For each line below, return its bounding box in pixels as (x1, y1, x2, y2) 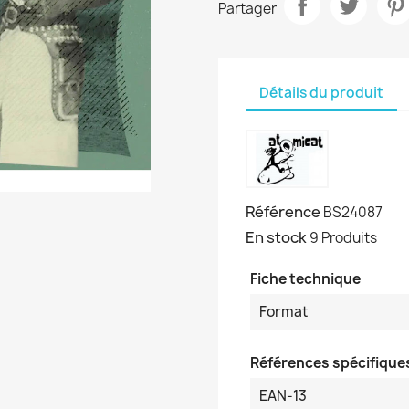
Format (259, 302, 308, 321)
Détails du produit (259, 82, 383, 102)
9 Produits (309, 228, 377, 247)
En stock (246, 227, 307, 247)
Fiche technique (250, 269, 361, 288)
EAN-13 (259, 386, 307, 405)
